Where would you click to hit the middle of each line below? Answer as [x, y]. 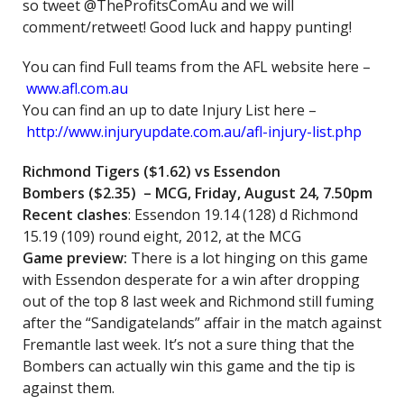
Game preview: [77, 258]
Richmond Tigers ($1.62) [109, 171]
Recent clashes [75, 215]
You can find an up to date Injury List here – [170, 110]
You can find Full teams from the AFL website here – [197, 67]
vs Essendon [238, 171]
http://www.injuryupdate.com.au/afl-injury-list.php [194, 132]
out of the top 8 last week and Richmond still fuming [198, 301]
